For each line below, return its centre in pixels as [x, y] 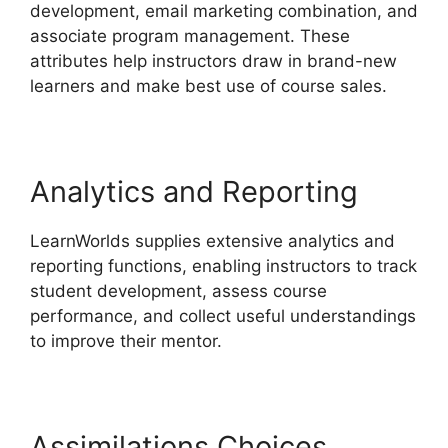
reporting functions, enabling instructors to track [223, 266]
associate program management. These [190, 36]
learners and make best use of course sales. [208, 86]
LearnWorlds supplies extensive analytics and [212, 241]
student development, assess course [178, 291]
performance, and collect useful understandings [223, 316]
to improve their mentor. [126, 341]
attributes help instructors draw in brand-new [213, 61]
